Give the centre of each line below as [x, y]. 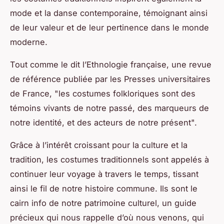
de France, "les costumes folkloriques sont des [103, 93]
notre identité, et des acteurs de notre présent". [103, 122]
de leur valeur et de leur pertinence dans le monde [109, 27]
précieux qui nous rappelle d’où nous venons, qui [107, 217]
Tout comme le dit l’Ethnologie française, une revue [111, 64]
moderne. [29, 42]
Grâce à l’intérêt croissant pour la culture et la [99, 145]
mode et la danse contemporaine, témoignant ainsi [109, 13]
